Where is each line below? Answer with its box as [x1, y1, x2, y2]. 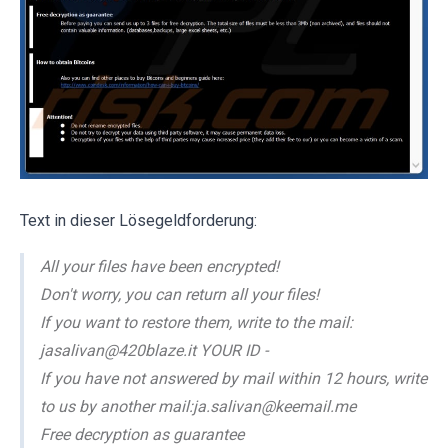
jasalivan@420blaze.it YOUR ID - [40, 340, 268, 360]
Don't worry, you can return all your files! [40, 284, 319, 304]
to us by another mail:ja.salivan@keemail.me [40, 396, 356, 416]
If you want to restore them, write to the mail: [40, 312, 353, 332]
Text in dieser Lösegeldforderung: [20, 210, 257, 230]
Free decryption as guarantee [40, 424, 244, 444]
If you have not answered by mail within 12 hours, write [40, 368, 427, 388]
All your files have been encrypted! [40, 256, 279, 276]
